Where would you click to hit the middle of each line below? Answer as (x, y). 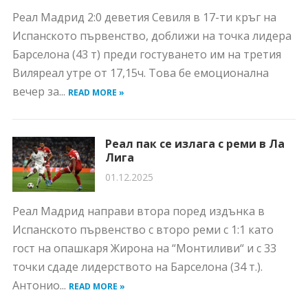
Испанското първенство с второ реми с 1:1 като (143, 230)
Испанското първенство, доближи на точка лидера (152, 36)
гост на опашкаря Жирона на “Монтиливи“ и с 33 (144, 248)
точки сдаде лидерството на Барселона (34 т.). (137, 267)
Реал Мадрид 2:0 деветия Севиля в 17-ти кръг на (144, 17)
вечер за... (40, 91)
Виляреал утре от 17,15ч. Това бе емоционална (140, 73)
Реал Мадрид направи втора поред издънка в (138, 211)
